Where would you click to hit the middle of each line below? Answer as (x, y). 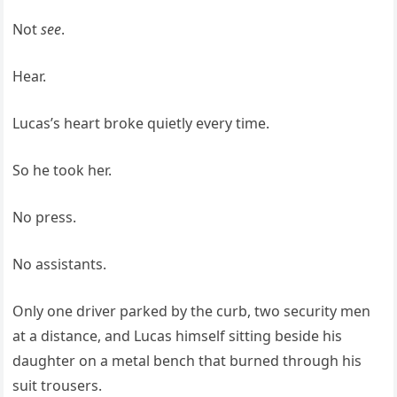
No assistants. (60, 265)
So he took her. (62, 171)
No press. (45, 218)
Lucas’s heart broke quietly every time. (141, 124)
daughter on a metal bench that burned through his (187, 361)
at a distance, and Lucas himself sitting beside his (178, 336)
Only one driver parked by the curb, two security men (192, 311)
